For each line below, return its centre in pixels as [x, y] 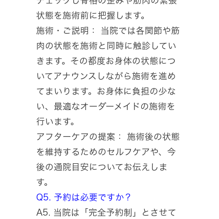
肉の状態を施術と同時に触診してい [106, 46]
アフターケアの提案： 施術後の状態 [108, 137]
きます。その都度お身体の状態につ [106, 61]
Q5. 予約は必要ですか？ [84, 197]
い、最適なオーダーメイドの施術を [106, 107]
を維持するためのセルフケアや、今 [106, 152]
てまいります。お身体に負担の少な [106, 91]
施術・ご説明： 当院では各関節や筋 [108, 31]
